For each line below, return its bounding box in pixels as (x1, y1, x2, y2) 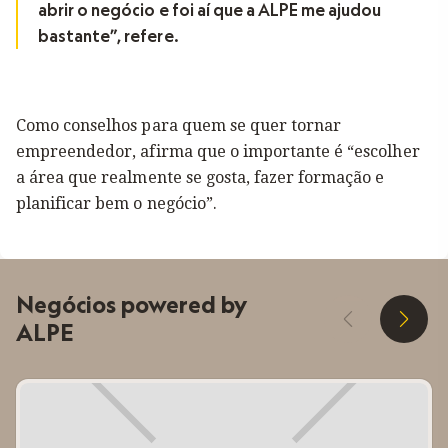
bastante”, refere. (38, 26, 179, 46)
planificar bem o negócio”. (16, 194, 217, 213)
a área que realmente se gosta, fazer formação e (16, 168, 385, 187)
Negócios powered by (16, 290, 247, 319)
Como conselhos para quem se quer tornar (16, 116, 342, 135)
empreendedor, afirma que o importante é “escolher (16, 142, 420, 161)
